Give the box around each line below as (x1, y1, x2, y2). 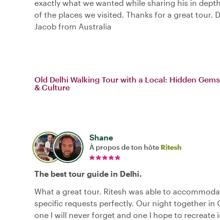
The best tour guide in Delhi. (34, 169, 142, 179)
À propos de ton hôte (89, 143, 161, 152)
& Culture (34, 82, 70, 92)
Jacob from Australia (34, 22, 111, 31)
